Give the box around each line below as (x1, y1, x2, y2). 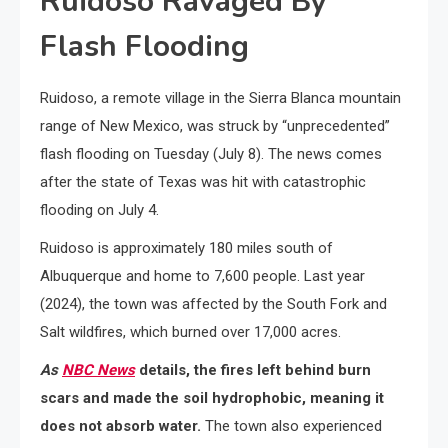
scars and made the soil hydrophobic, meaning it (40, 389, 384, 408)
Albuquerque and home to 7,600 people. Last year (40, 267, 365, 286)
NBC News (62, 361, 135, 380)
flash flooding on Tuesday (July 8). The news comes (40, 145, 382, 164)
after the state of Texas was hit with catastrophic (40, 173, 366, 192)
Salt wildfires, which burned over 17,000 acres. (40, 323, 341, 342)
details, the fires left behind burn (135, 361, 371, 380)
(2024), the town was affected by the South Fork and (40, 295, 387, 314)
